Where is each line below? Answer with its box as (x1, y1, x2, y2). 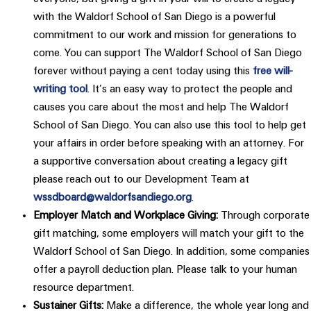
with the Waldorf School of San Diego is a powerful (33, 10, 276, 22)
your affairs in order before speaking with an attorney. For (33, 137, 304, 149)
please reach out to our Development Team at (33, 173, 249, 185)
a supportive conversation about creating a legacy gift (33, 155, 287, 167)
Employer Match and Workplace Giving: (33, 209, 218, 221)
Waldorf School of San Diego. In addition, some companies (33, 245, 310, 257)
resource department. (33, 281, 134, 293)
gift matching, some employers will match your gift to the (33, 227, 304, 239)
